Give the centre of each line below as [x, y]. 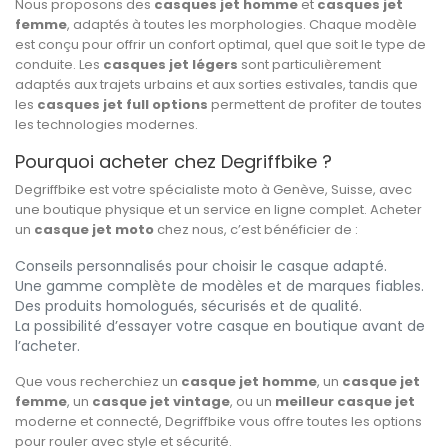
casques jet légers [170, 65]
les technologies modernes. [106, 125]
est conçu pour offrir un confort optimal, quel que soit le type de [220, 45]
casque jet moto [94, 230]
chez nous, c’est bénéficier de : [256, 230]
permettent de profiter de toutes [315, 105]
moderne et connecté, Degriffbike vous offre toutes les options [218, 422]
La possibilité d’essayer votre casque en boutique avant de [220, 326]
